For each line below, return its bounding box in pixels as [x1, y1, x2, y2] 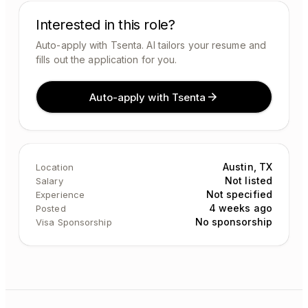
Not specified [206, 188, 272, 200]
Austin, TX [223, 161, 272, 173]
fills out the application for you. [36, 54, 177, 65]
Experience [36, 189, 85, 200]
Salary [36, 175, 63, 186]
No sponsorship [195, 216, 272, 228]
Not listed [225, 175, 272, 186]
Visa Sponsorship [36, 217, 112, 228]
